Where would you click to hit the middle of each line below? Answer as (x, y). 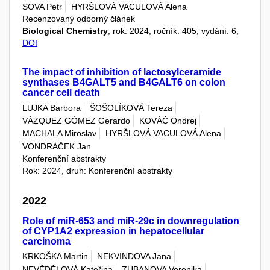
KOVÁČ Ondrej (168, 120)
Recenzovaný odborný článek (79, 19)
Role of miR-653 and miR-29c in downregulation (131, 221)
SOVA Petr (42, 7)
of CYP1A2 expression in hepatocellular (113, 231)
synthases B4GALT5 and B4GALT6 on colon (124, 83)
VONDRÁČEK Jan (57, 146)
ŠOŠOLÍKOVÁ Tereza (131, 108)
